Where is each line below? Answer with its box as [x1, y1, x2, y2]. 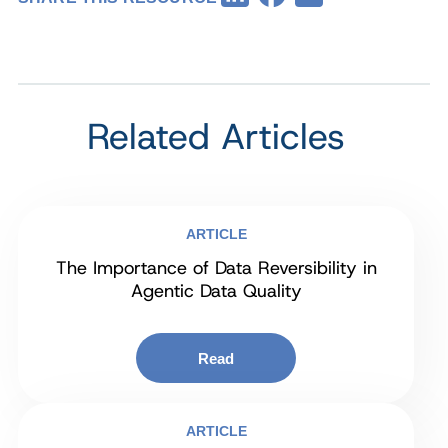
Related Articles [87, 112, 345, 161]
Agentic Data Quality [130, 279, 302, 304]
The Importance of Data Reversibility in [55, 256, 377, 281]
